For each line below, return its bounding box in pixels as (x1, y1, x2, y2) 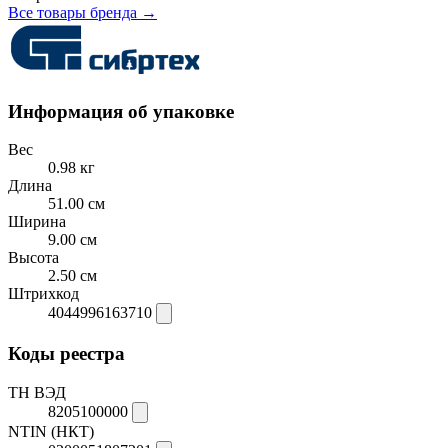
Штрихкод (8, 285, 79, 303)
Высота (8, 249, 59, 267)
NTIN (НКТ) (8, 422, 94, 440)
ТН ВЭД (8, 383, 66, 401)
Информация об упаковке (8, 100, 234, 122)
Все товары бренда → (8, 3, 157, 21)
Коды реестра (8, 343, 125, 365)
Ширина (8, 213, 66, 231)
